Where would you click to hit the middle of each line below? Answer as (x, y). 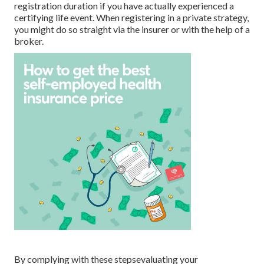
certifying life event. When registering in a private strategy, (131, 18)
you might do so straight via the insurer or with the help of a (132, 29)
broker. (29, 41)
